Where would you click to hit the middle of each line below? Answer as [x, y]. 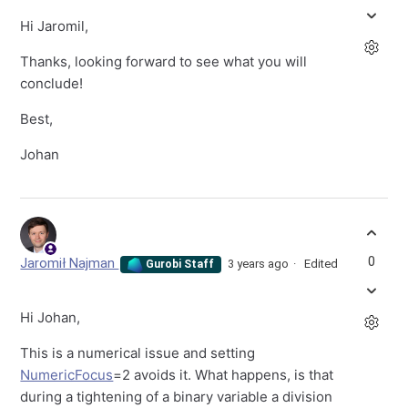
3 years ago [258, 264]
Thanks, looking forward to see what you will [164, 62]
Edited [321, 264]
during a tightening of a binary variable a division [177, 396]
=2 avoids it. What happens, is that [224, 374]
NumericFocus [67, 374]
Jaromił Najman [70, 264]
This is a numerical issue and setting [138, 352]
